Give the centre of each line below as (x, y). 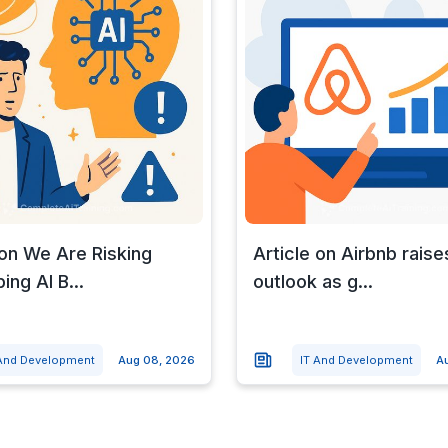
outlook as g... (312, 281)
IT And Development (356, 359)
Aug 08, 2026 (156, 359)
